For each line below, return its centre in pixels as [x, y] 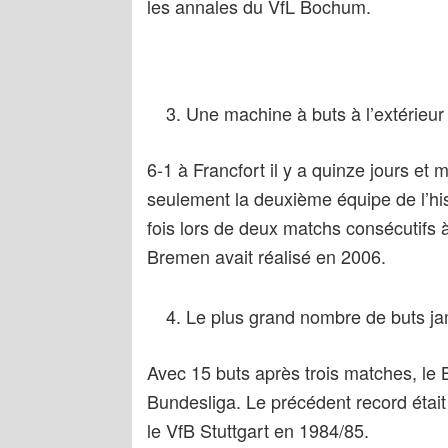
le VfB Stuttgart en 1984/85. [258, 430]
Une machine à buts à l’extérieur [314, 112]
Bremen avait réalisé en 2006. [266, 255]
